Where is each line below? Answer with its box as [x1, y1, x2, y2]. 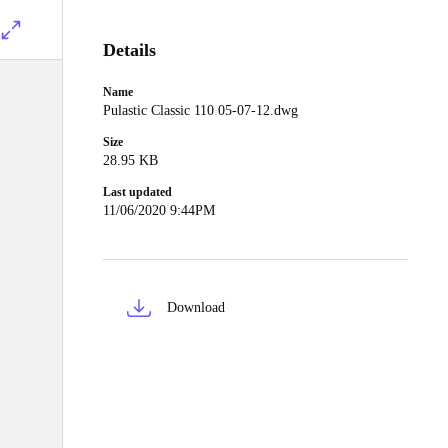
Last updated [103, 185, 172, 199]
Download [167, 300, 225, 315]
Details [103, 40, 156, 60]
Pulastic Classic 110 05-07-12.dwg [103, 103, 298, 118]
